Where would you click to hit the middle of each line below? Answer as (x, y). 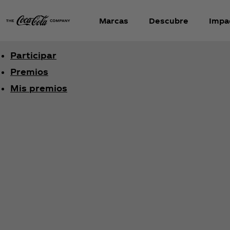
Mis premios (39, 88)
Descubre (169, 21)
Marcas (114, 21)
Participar (33, 55)
